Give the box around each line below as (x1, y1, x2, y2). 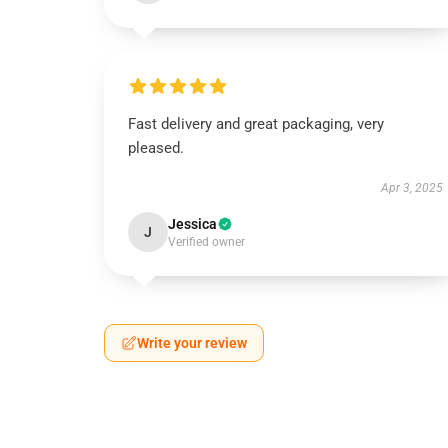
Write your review (137, 335, 247, 351)
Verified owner (168, 235, 245, 249)
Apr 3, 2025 (380, 181, 443, 195)
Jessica (168, 216, 217, 232)
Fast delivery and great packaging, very (128, 115, 384, 133)
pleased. (128, 139, 184, 157)
